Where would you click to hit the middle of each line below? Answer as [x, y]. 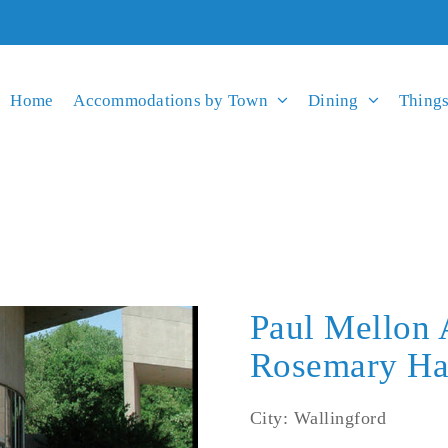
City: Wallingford [318, 417]
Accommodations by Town [170, 100]
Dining [333, 100]
